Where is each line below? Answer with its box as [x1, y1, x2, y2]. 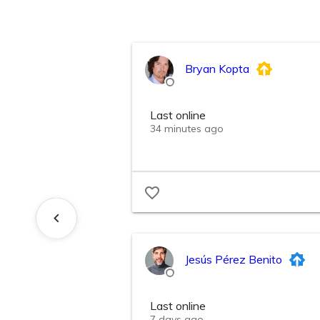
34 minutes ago [150, 122, 224, 135]
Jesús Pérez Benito [185, 252, 283, 266]
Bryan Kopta [185, 61, 250, 76]
